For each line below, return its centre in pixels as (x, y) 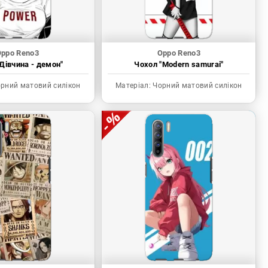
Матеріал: (133, 86)
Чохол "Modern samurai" (179, 65)
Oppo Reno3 (179, 53)
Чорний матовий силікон (197, 86)
